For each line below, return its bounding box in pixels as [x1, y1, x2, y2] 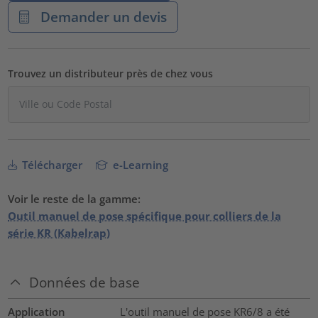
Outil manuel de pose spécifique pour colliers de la [8, 208, 282, 223]
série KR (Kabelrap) [8, 225, 111, 240]
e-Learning [110, 157, 169, 172]
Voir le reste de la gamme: [8, 191, 141, 206]
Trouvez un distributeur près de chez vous [8, 66, 214, 80]
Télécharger [19, 157, 83, 172]
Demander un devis [36, 7, 167, 26]
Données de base [29, 273, 141, 291]
